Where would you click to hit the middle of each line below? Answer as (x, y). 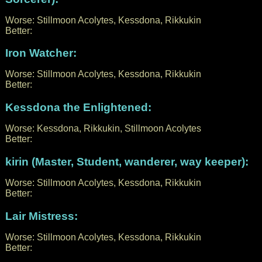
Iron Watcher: (41, 53)
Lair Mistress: (41, 216)
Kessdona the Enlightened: (78, 108)
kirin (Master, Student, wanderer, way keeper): (127, 161)
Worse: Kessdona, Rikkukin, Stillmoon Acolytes (103, 129)
